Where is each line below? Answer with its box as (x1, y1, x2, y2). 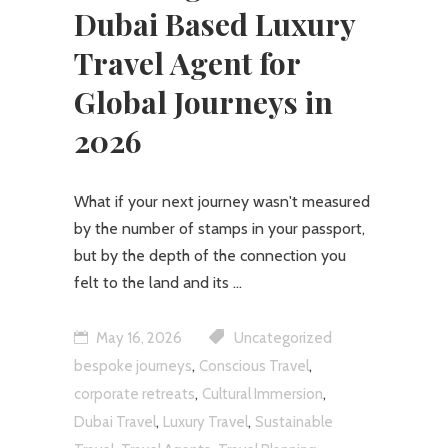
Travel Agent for (74, 42, 300, 83)
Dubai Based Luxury (74, 3, 355, 44)
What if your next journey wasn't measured (74, 191, 370, 211)
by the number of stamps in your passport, (74, 218, 365, 238)
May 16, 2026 (93, 328, 182, 347)
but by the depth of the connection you (74, 245, 346, 265)
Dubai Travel (74, 412, 156, 431)
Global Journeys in (74, 81, 333, 122)
